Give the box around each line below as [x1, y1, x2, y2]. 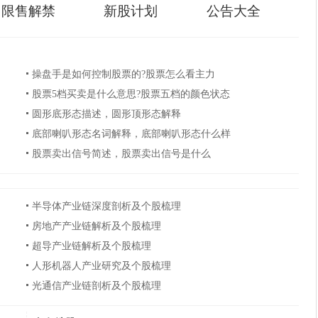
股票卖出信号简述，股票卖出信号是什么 [31, 148, 211, 160]
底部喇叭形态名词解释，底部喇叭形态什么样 [31, 128, 231, 140]
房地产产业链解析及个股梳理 [31, 221, 161, 232]
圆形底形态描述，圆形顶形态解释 [31, 109, 181, 120]
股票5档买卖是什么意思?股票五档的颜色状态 [31, 89, 230, 100]
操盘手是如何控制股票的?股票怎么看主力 [31, 69, 215, 80]
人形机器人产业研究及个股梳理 [31, 261, 171, 272]
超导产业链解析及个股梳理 [31, 241, 151, 252]
